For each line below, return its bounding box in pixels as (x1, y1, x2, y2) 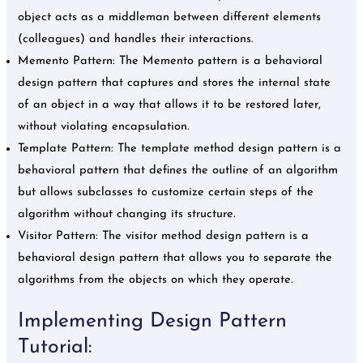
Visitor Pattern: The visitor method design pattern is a (18, 229, 310, 242)
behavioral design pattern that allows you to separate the (18, 251, 333, 264)
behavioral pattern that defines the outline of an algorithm (18, 164, 339, 177)
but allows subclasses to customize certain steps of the (18, 186, 314, 199)
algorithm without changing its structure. (18, 207, 240, 220)
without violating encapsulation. (18, 120, 194, 133)
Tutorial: (18, 336, 92, 357)
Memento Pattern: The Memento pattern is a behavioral (18, 54, 323, 67)
